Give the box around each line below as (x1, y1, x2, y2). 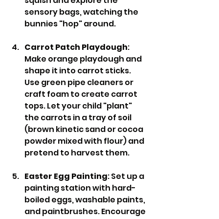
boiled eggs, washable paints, (24, 194, 147, 205)
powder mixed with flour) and (24, 135, 146, 147)
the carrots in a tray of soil (24, 112, 133, 123)
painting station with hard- (24, 182, 136, 194)
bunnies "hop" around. (24, 18, 116, 29)
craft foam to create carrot (24, 88, 139, 100)
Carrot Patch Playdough (24, 42, 128, 53)
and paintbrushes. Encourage (24, 206, 147, 217)
